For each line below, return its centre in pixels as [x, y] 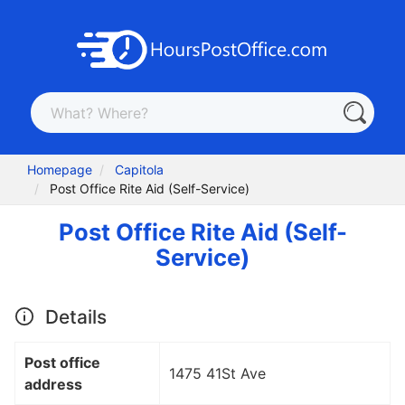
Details [73, 316]
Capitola [140, 170]
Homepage [60, 170]
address [53, 384]
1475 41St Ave [217, 373]
